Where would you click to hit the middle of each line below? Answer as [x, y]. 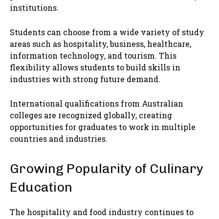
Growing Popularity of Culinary [107, 169]
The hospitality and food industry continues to [102, 212]
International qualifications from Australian [97, 104]
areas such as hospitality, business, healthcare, [100, 44]
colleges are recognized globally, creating [91, 115]
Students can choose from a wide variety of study [107, 32]
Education [41, 187]
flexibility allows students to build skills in [95, 67]
